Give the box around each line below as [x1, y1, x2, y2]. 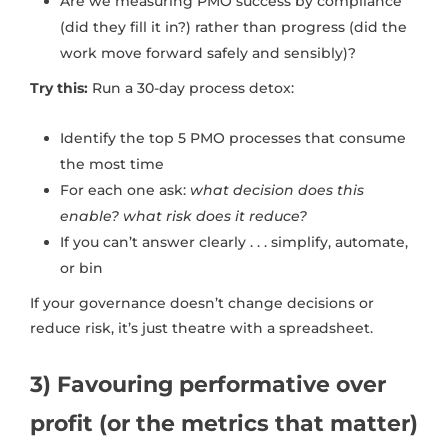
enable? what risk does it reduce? [60, 207, 307, 226]
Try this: [30, 79, 92, 98]
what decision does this [190, 181, 364, 200]
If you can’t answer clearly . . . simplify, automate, [60, 233, 408, 252]
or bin [60, 259, 103, 278]
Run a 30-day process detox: [92, 79, 294, 98]
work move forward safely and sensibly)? [60, 44, 356, 63]
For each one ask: [60, 181, 190, 200]
